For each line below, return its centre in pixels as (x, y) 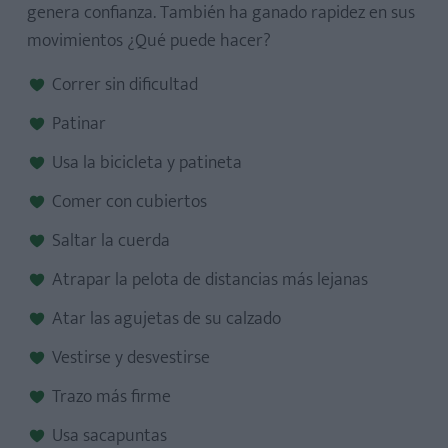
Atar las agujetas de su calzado (166, 318)
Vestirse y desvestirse (131, 357)
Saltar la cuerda (111, 240)
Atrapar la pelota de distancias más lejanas (210, 279)
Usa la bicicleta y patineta (147, 162)
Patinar (79, 123)
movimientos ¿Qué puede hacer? (149, 40)
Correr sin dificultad (125, 84)
